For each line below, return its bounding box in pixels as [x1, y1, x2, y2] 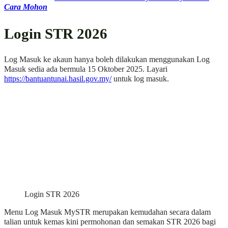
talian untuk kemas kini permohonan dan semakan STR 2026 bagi [4, 217, 216, 227]
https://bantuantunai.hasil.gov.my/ [4, 74, 111, 83]
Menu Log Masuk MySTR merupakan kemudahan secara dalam [4, 208, 211, 217]
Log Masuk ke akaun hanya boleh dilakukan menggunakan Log [4, 54, 210, 64]
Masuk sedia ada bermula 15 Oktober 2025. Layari [4, 64, 167, 74]
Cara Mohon [4, 3, 47, 12]
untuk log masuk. [111, 74, 169, 83]
